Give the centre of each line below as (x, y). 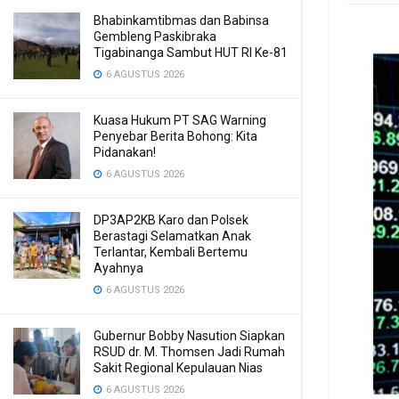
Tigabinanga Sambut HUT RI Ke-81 (191, 53)
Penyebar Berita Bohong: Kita (175, 136)
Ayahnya (118, 268)
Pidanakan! (125, 152)
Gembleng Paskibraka (155, 37)
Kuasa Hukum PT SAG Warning (180, 120)
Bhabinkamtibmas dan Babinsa (181, 20)
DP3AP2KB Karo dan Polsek (171, 220)
